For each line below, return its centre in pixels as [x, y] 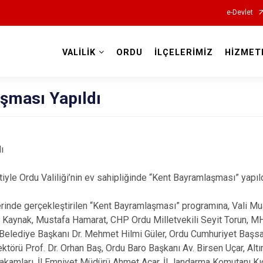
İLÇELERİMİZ [183, 53]
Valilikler [131, 65]
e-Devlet [240, 12]
